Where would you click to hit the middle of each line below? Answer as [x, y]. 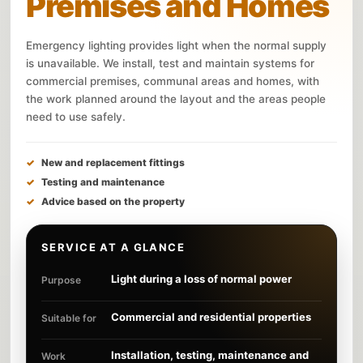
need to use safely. [76, 116]
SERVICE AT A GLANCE [113, 247]
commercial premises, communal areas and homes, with [173, 81]
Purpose [61, 280]
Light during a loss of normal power [201, 278]
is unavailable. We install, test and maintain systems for [170, 63]
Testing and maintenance [103, 181]
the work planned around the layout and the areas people [176, 98]
